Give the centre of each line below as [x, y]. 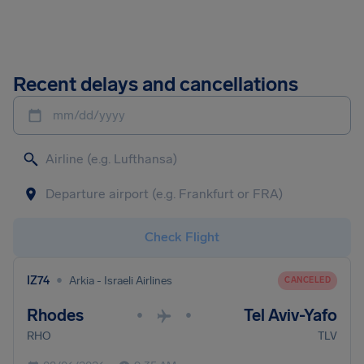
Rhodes [55, 315]
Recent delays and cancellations [156, 84]
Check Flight [182, 237]
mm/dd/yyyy [89, 115]
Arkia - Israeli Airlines [121, 280]
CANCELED [308, 280]
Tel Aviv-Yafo [290, 315]
